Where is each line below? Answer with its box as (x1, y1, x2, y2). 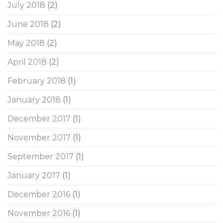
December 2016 (7, 189, 70, 199)
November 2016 (7, 208, 70, 218)
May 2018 (7, 38, 45, 48)
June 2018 (7, 19, 49, 29)
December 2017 (7, 113, 71, 123)
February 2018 (7, 76, 66, 86)
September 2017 (7, 151, 74, 161)
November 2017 (7, 132, 71, 142)
